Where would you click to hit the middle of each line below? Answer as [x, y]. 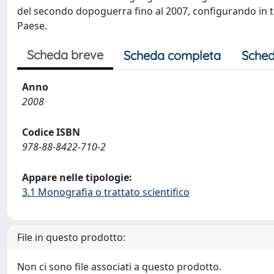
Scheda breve [65, 55]
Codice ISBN [51, 132]
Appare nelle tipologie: [77, 177]
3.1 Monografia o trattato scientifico [106, 192]
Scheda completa [172, 55]
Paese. [32, 26]
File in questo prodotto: [71, 237]
